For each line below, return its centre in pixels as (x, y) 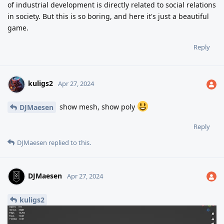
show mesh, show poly (97, 106)
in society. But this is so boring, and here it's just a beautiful (108, 16)
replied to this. (69, 143)
